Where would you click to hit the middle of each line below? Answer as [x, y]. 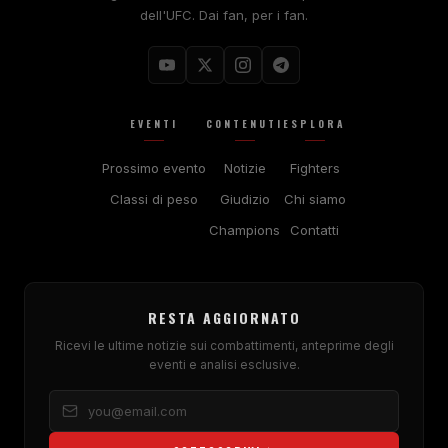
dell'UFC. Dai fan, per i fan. [224, 15]
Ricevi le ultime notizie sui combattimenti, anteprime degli [224, 345]
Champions [244, 230]
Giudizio [244, 199]
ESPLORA [314, 123]
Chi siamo [314, 199]
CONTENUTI [244, 123]
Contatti [314, 230]
